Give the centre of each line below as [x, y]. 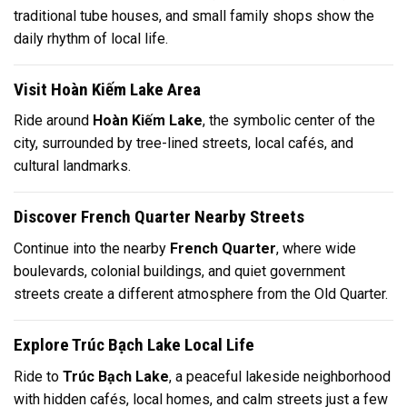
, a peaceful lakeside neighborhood [280, 376]
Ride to [38, 376]
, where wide [316, 248]
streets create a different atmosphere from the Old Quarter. [201, 293]
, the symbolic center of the [289, 121]
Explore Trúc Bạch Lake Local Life [134, 344]
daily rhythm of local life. [91, 38]
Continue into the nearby [92, 248]
